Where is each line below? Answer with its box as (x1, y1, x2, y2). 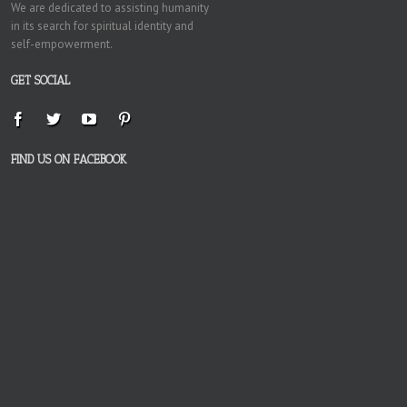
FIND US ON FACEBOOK (11, 153, 126, 166)
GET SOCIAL (11, 74, 70, 87)
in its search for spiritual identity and (11, 18, 194, 34)
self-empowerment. (11, 36, 113, 52)
